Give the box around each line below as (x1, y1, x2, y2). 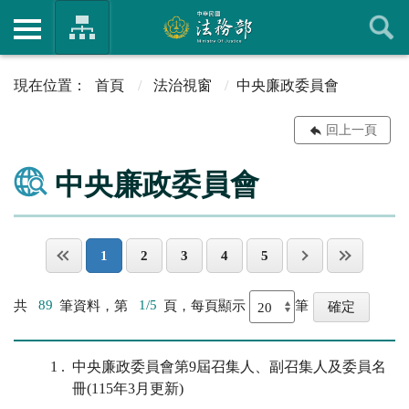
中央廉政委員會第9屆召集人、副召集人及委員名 (72, 359, 386, 375)
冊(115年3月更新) (72, 381, 184, 397)
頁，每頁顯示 (163, 298, 249, 313)
